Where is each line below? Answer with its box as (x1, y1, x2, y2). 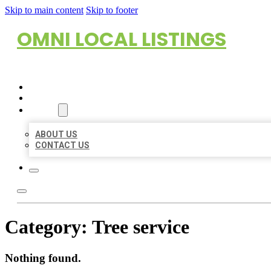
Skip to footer (86, 5, 138, 15)
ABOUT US (35, 129, 77, 139)
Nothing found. (5, 251, 81, 264)
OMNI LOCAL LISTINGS (17, 25, 226, 53)
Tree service (92, 216, 189, 238)
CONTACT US (35, 140, 90, 150)
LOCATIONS (29, 93, 77, 103)
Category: (5, 216, 92, 238)
